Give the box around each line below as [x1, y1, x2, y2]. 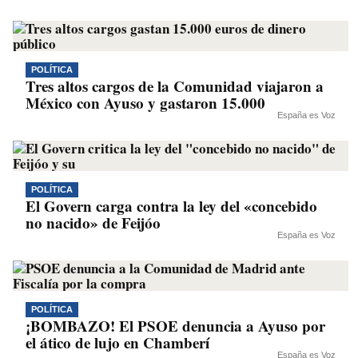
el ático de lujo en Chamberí [26, 332, 209, 353]
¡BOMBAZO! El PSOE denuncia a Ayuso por [26, 315, 325, 336]
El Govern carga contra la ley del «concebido [26, 195, 317, 217]
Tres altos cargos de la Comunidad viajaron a [26, 75, 324, 97]
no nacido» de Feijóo [26, 212, 161, 233]
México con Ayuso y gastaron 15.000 [26, 92, 265, 113]
